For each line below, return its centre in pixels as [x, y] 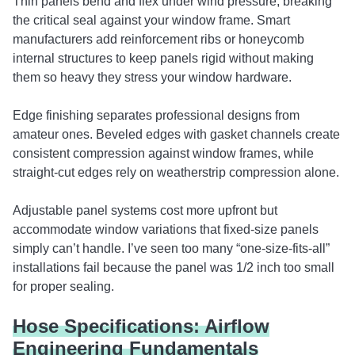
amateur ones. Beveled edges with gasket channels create [176, 134]
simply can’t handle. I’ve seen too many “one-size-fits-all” [171, 248]
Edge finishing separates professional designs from [156, 115]
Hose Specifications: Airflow [141, 326]
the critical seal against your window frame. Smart [151, 20]
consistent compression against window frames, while [163, 153]
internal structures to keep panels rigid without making [163, 58]
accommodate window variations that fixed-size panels [166, 229]
